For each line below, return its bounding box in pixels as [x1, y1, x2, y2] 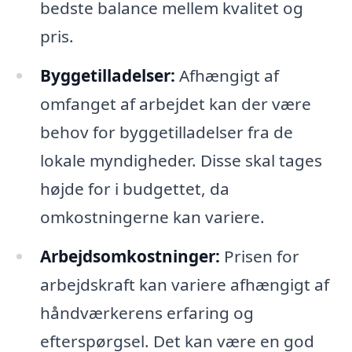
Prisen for [219, 244, 299, 267]
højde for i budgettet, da [39, 178, 229, 200]
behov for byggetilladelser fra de [39, 121, 293, 144]
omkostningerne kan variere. [39, 206, 265, 229]
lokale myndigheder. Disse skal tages [39, 149, 322, 172]
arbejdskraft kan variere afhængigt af [39, 273, 329, 295]
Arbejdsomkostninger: [39, 244, 220, 267]
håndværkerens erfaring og [39, 301, 254, 324]
